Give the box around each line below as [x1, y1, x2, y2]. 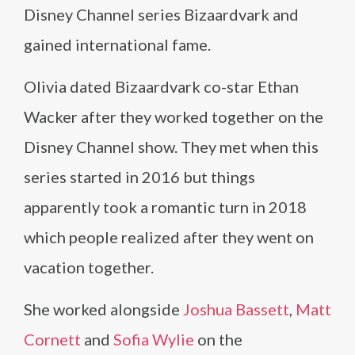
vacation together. [24, 258, 154, 277]
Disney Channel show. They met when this [24, 137, 319, 157]
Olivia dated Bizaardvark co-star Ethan [24, 77, 299, 97]
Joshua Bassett [183, 300, 289, 319]
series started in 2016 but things [24, 167, 255, 187]
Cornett [24, 330, 81, 349]
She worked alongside [24, 300, 183, 319]
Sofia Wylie [113, 330, 194, 349]
